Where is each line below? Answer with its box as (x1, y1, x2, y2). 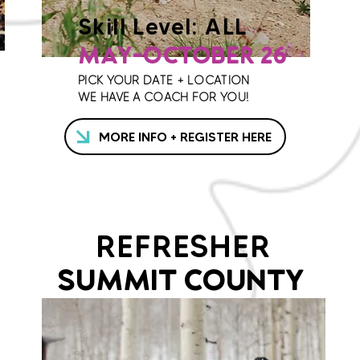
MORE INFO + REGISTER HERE (99, 129, 272, 145)
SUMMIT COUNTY (56, 269, 304, 297)
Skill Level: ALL (78, 13, 247, 40)
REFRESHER (96, 227, 271, 265)
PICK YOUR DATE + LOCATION (78, 73, 250, 88)
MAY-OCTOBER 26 (78, 47, 287, 69)
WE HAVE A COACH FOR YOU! (78, 90, 249, 104)
